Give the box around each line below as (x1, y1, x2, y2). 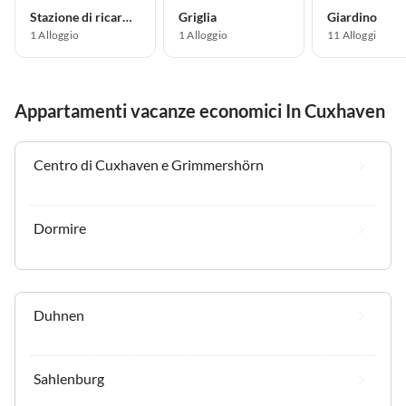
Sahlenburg (34, 369, 104, 387)
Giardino (327, 8, 377, 24)
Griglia (179, 8, 217, 24)
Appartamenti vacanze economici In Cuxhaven (14, 99, 385, 121)
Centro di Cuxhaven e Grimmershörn (34, 155, 264, 173)
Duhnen (34, 305, 84, 324)
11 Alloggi (327, 27, 376, 42)
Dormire (34, 218, 86, 237)
